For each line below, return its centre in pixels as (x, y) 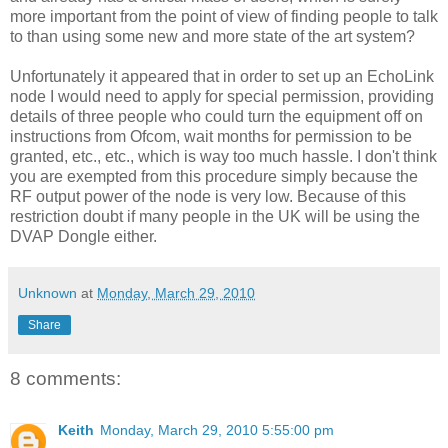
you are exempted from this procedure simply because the (214, 176)
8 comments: (65, 378)
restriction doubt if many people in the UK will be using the (215, 216)
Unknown (47, 292)
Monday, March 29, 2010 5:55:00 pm (217, 430)
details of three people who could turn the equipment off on (216, 116)
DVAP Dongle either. (83, 236)
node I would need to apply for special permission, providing (222, 96)
